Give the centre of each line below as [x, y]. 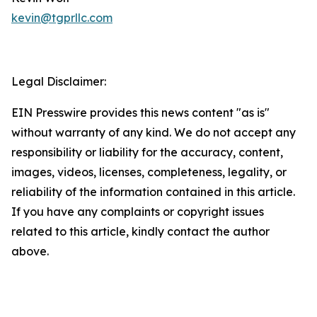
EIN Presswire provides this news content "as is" [140, 113]
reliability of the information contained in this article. [153, 192]
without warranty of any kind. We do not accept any [154, 132]
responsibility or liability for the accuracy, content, [147, 152]
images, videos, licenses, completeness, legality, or [149, 172]
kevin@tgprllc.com [62, 18]
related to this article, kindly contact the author [140, 231]
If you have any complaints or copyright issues [138, 212]
